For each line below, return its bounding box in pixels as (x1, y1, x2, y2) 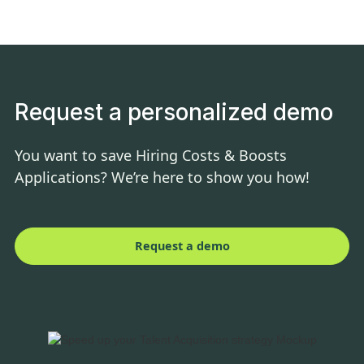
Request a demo (134, 238, 230, 254)
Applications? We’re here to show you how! (15, 167, 310, 188)
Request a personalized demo (15, 98, 333, 127)
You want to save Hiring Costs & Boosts (15, 145, 287, 166)
